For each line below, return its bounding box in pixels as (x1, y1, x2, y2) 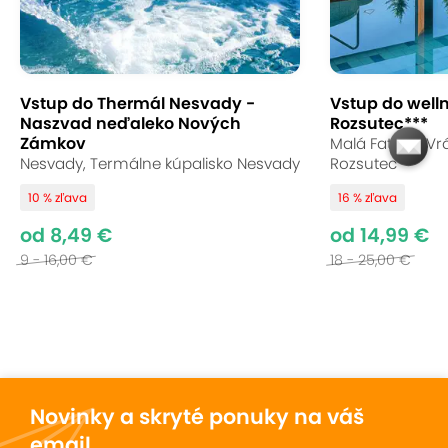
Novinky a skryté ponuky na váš (30, 402, 364, 432)
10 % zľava (28, 189, 87, 207)
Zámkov (20, 132, 86, 156)
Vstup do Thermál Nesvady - (20, 92, 255, 116)
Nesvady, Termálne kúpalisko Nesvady (20, 153, 300, 175)
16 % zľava (338, 189, 397, 207)
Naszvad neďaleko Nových (20, 112, 241, 136)
